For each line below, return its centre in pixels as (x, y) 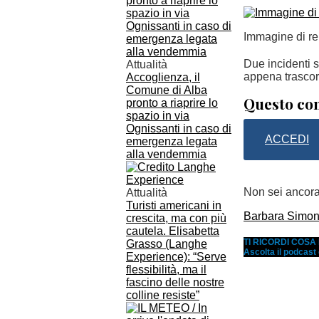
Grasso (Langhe (167, 244)
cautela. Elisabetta (173, 231)
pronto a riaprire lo (172, 103)
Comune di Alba (167, 90)
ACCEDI (287, 139)
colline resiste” (163, 295)
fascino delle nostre (175, 282)
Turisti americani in (174, 205)
